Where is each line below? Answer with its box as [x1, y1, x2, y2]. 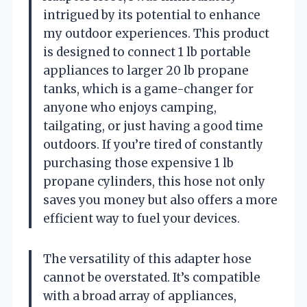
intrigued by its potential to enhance [43, 7, 260, 23]
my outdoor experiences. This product [43, 25, 269, 41]
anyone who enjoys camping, [43, 99, 217, 115]
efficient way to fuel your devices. [43, 210, 240, 226]
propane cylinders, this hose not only [43, 173, 265, 189]
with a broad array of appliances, [43, 288, 236, 304]
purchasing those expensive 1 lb [43, 155, 234, 171]
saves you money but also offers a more [43, 192, 278, 208]
